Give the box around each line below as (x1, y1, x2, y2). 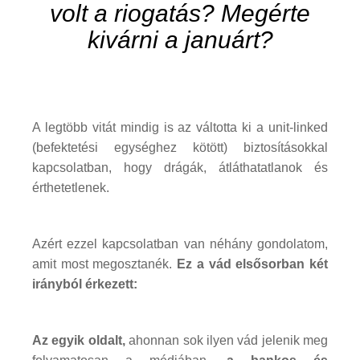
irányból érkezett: (32, 277, 137, 292)
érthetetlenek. (32, 181, 109, 195)
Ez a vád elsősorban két (177, 257, 329, 272)
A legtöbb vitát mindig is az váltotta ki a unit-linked (32, 121, 328, 135)
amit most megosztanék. (32, 257, 178, 272)
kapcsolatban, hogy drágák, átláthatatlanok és (32, 161, 328, 175)
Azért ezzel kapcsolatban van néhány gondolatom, (32, 237, 328, 252)
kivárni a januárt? (87, 27, 273, 54)
